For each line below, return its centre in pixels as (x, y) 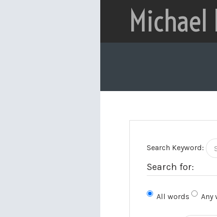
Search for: (170, 167)
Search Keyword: (175, 147)
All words (173, 196)
